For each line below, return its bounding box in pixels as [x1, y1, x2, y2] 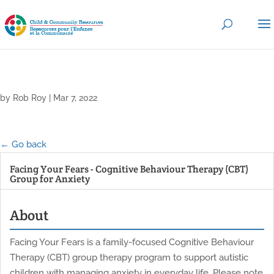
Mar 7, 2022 [53, 93, 97, 103]
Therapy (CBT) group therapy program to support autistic [10, 251, 248, 263]
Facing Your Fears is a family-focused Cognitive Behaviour [10, 236, 254, 248]
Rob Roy [13, 93, 46, 103]
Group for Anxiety [10, 172, 90, 185]
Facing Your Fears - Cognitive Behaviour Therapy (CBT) [10, 163, 248, 176]
